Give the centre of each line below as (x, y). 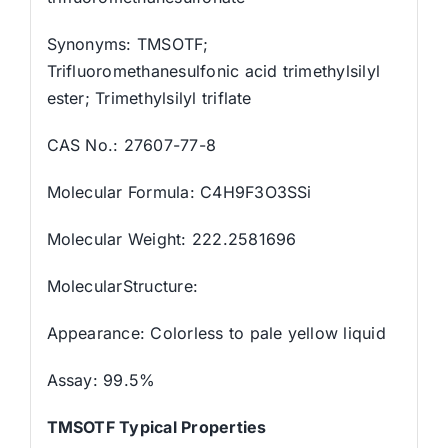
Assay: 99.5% (101, 379)
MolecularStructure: (122, 285)
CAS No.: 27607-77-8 (131, 144)
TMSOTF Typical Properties (156, 426)
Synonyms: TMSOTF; (127, 43)
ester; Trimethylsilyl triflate (149, 97)
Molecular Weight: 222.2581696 (171, 238)
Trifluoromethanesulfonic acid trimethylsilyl (213, 70)
